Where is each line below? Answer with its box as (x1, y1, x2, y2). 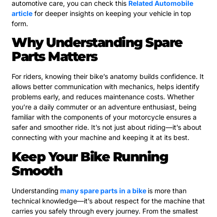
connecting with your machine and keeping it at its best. (12, 133, 189, 142)
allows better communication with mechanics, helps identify (12, 82, 200, 91)
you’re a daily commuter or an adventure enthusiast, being (12, 103, 197, 111)
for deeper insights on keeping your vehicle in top (32, 9, 191, 17)
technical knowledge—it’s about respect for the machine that (12, 196, 205, 205)
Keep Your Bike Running (12, 148, 168, 165)
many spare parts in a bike (59, 186, 148, 195)
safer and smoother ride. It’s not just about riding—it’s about (12, 123, 201, 132)
